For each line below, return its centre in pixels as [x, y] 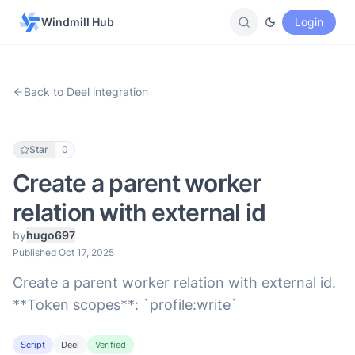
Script [33, 345]
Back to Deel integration [86, 92]
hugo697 [51, 235]
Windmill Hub [78, 22]
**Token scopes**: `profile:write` [125, 305]
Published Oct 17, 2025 [63, 252]
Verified [111, 345]
